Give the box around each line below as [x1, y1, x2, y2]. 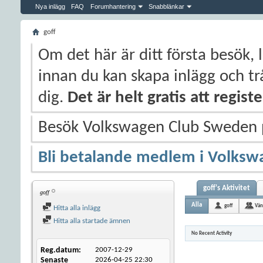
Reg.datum [41, 246, 79, 255]
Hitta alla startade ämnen [52, 217, 130, 225]
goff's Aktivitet [203, 184, 250, 192]
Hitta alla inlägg [52, 204, 100, 212]
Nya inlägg [35, 3, 65, 10]
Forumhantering [90, 3, 136, 10]
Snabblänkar [149, 3, 184, 10]
